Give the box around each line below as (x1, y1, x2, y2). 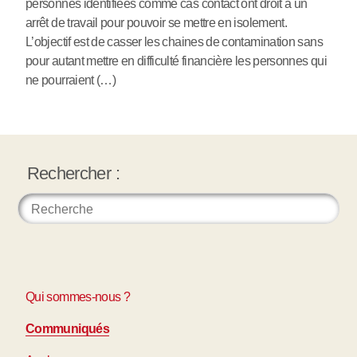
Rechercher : (26, 163, 120, 184)
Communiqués (25, 322, 109, 336)
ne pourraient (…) (25, 73, 116, 87)
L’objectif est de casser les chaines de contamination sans (25, 34, 323, 49)
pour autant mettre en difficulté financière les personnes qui (25, 53, 327, 68)
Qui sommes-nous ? (25, 290, 131, 304)
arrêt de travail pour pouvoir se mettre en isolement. (25, 15, 288, 29)
